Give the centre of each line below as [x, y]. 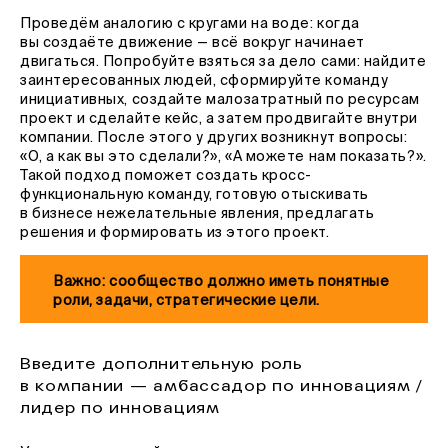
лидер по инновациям [120, 407]
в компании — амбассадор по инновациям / [221, 385]
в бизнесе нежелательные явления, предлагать [197, 214]
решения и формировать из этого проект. [175, 233]
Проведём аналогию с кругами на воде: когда [190, 24]
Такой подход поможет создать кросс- [166, 176]
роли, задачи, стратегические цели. [186, 300]
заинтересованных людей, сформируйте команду [204, 81]
